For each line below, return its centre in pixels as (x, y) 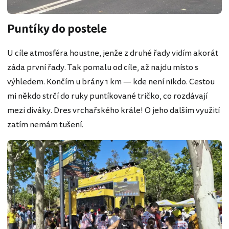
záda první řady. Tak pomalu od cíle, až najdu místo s (103, 68)
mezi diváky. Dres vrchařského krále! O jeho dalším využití (113, 111)
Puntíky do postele (57, 29)
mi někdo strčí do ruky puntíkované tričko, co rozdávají (107, 96)
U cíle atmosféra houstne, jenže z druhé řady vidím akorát (113, 53)
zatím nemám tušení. (45, 125)
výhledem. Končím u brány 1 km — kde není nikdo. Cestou (111, 82)
